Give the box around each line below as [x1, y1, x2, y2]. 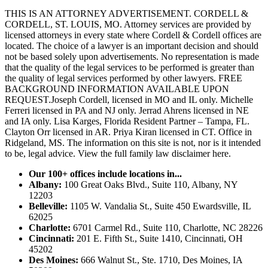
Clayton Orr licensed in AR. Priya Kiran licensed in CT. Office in [5, 127, 252, 138]
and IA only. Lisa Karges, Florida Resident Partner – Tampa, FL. [5, 116, 249, 127]
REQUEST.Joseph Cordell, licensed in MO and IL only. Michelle [5, 95, 253, 105]
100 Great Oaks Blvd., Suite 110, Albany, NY [62, 179, 237, 190]
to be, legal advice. [5, 148, 78, 159]
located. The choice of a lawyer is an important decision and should [5, 41, 258, 51]
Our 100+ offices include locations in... [29, 169, 182, 179]
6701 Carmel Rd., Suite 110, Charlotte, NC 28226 [71, 223, 263, 233]
